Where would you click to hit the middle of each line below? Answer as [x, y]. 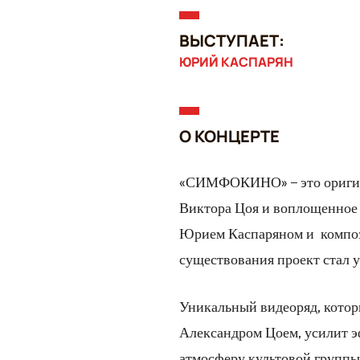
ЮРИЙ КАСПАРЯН [236, 62]
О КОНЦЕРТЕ [229, 137]
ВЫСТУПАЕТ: [231, 41]
